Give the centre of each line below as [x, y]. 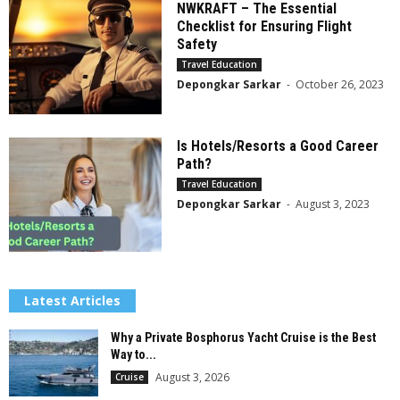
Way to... [133, 355]
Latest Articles [72, 301]
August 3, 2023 [333, 204]
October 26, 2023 [340, 85]
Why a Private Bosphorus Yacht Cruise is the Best [243, 338]
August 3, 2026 [192, 378]
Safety [197, 45]
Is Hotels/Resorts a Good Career [278, 146]
